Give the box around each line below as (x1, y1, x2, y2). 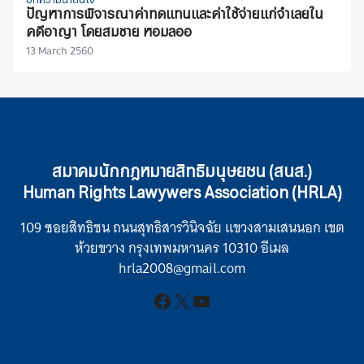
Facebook (152, 282, 237, 318)
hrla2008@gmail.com (119, 256, 245, 281)
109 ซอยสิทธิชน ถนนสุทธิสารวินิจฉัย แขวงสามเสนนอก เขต (19, 215, 344, 240)
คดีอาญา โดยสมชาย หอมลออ (26, 26, 192, 41)
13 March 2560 (26, 41, 93, 61)
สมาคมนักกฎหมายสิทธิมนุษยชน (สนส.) (52, 165, 312, 182)
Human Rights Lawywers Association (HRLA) (22, 186, 342, 203)
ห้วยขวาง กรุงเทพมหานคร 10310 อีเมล (75, 236, 289, 261)
